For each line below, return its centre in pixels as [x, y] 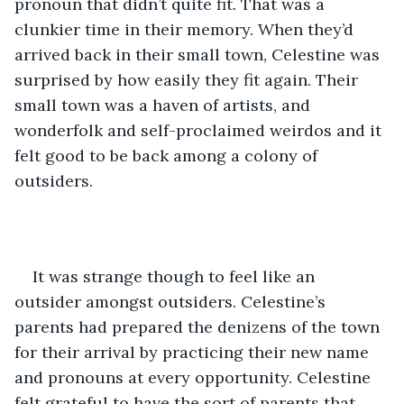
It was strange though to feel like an [176, 276]
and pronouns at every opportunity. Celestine [195, 377]
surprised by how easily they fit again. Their [188, 79]
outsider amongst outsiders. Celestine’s [172, 301]
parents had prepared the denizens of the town [199, 326]
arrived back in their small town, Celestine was [199, 54]
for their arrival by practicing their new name [194, 352]
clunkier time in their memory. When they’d [186, 29]
